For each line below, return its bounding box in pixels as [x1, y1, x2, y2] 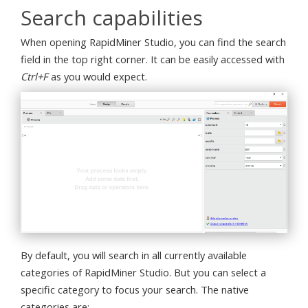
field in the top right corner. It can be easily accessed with [21, 52, 285, 67]
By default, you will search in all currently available [21, 248, 247, 263]
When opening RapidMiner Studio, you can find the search [21, 35, 286, 49]
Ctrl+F [21, 69, 48, 84]
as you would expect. [48, 69, 147, 84]
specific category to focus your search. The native [21, 283, 249, 297]
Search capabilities [21, 3, 203, 32]
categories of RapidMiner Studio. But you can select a [21, 265, 266, 280]
